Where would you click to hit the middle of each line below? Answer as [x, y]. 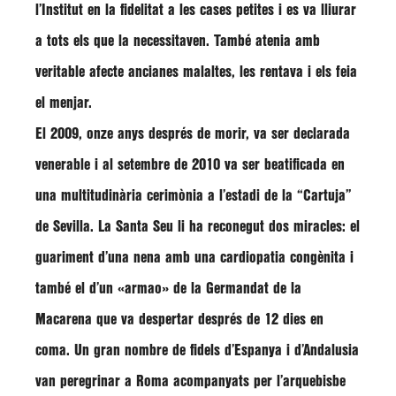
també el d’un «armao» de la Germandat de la [168, 289]
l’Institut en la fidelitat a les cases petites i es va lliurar [196, 10]
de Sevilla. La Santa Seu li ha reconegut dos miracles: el [198, 227]
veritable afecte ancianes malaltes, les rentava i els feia [196, 72]
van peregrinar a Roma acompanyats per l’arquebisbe [190, 381]
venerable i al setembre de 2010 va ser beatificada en [190, 165]
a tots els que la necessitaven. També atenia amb [178, 41]
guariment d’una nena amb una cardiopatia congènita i [194, 258]
